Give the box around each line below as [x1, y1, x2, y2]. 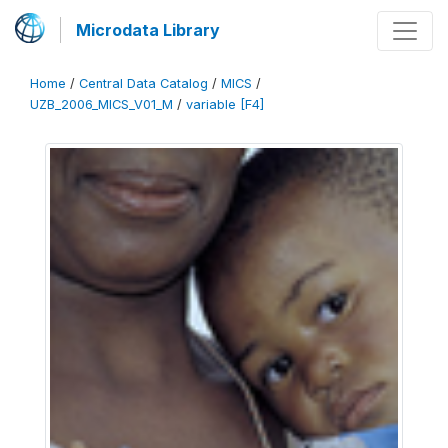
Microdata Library [76, 20, 220, 40]
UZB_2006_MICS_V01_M [30, 97, 173, 112]
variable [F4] [186, 97, 264, 112]
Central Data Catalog [79, 76, 208, 91]
